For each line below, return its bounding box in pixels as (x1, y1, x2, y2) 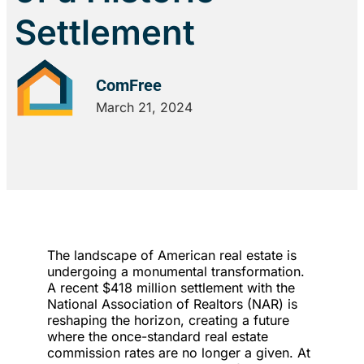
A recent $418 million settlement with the (47, 279, 295, 297)
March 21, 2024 (96, 98, 193, 115)
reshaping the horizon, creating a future (47, 312, 289, 329)
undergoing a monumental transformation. (47, 263, 305, 280)
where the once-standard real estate (47, 328, 268, 345)
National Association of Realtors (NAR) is (47, 296, 297, 313)
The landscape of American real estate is (47, 247, 297, 264)
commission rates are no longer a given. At (47, 344, 310, 362)
